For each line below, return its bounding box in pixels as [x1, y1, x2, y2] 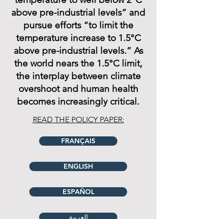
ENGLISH [64, 162, 93, 171]
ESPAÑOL [62, 187, 94, 196]
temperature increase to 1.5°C [16, 32, 141, 44]
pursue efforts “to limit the [23, 20, 133, 31]
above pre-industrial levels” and [11, 7, 145, 18]
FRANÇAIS [61, 136, 95, 145]
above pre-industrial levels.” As [13, 45, 143, 56]
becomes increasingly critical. [17, 96, 139, 107]
